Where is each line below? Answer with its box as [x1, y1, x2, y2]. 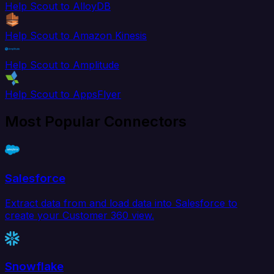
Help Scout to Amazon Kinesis [5, 29, 147, 42]
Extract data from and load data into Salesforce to [5, 196, 237, 209]
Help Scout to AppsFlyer [5, 88, 121, 101]
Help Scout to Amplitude [5, 59, 119, 72]
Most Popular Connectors [5, 113, 187, 131]
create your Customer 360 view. [5, 209, 154, 221]
